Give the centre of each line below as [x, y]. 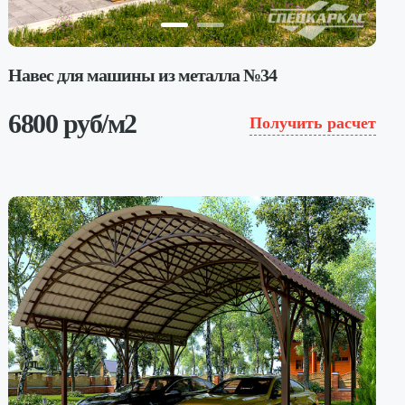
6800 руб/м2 [72, 123]
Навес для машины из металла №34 [143, 75]
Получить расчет [312, 123]
